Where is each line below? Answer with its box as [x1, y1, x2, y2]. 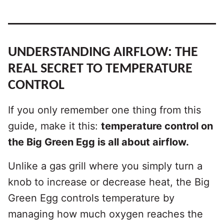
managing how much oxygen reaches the [8, 208, 203, 220]
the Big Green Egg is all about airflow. [8, 136, 189, 148]
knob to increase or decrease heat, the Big [8, 176, 209, 188]
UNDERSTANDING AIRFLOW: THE [8, 45, 198, 60]
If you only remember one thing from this [8, 104, 201, 116]
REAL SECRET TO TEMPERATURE [8, 62, 192, 76]
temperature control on [101, 120, 213, 132]
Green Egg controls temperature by [8, 192, 174, 204]
